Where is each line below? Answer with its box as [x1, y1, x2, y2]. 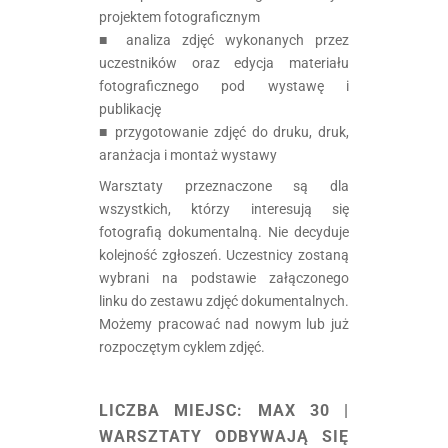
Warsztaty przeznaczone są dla [99, 177, 349, 194]
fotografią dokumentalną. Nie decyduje [99, 223, 349, 240]
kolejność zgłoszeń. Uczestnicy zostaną [99, 246, 349, 263]
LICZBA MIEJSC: [99, 400, 244, 420]
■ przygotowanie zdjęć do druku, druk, [99, 123, 349, 140]
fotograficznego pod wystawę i [99, 77, 349, 94]
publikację [99, 100, 161, 117]
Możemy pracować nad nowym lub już [99, 315, 349, 332]
